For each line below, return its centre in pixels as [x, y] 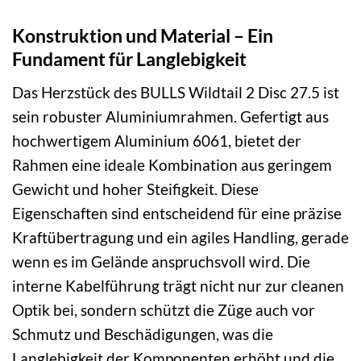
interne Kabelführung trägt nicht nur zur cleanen [178, 285]
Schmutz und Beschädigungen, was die [143, 334]
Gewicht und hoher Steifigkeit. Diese [135, 189]
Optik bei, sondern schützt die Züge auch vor [164, 309]
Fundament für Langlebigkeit [129, 59]
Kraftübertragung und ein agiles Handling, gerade [180, 237]
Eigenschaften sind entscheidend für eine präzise [177, 213]
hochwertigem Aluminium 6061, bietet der [157, 140]
